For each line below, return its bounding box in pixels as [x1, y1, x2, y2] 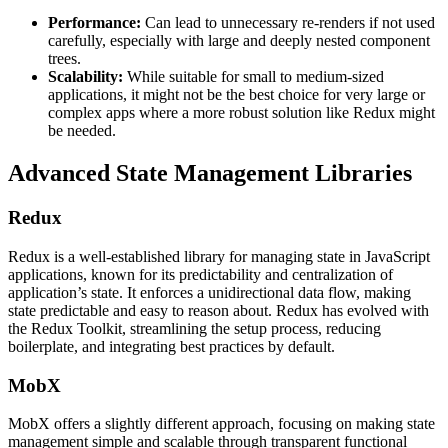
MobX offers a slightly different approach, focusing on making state [8, 415, 435, 433]
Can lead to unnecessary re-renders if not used [145, 14, 435, 32]
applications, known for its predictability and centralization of [8, 265, 393, 283]
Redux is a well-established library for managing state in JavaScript [8, 247, 430, 265]
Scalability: [48, 68, 123, 86]
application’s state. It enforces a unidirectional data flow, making [8, 283, 411, 301]
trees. [48, 50, 81, 68]
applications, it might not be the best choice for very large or [48, 86, 425, 104]
